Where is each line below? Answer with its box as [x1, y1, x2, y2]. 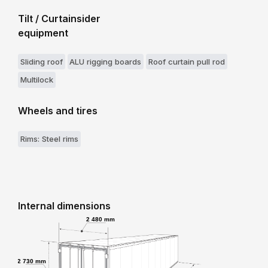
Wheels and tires [18, 104, 98, 117]
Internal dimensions [18, 200, 111, 212]
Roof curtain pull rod [148, 56, 225, 66]
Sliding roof [20, 56, 63, 66]
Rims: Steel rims [20, 134, 78, 144]
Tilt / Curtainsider [18, 13, 100, 25]
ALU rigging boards [69, 56, 142, 66]
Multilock [20, 74, 53, 84]
